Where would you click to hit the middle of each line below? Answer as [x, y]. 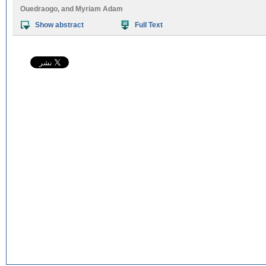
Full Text [149, 25]
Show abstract [59, 25]
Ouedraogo [39, 9]
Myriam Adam [99, 9]
